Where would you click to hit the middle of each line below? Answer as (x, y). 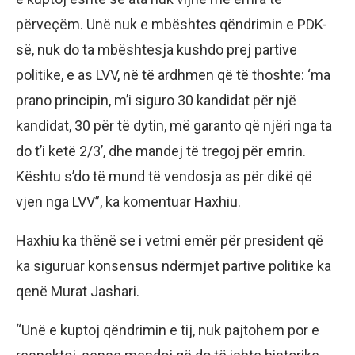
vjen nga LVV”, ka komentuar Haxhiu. (128, 202)
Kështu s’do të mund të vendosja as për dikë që (164, 177)
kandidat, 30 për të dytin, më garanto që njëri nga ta (174, 126)
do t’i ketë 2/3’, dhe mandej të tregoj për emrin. (161, 151)
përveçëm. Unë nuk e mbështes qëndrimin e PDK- (172, 25)
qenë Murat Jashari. (78, 292)
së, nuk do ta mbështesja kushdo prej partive (157, 50)
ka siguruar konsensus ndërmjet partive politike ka (174, 266)
